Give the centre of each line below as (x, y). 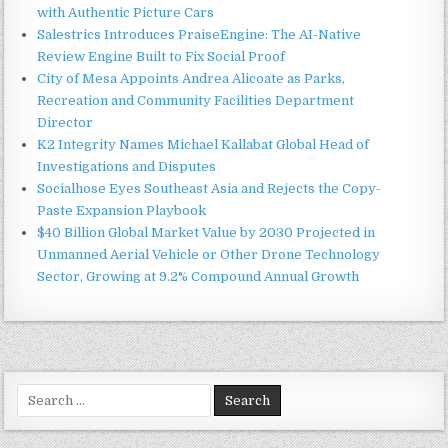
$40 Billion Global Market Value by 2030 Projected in (206, 232)
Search (39, 392)
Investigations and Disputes (127, 166)
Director (65, 122)
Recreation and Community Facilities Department (196, 100)
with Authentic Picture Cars (126, 12)
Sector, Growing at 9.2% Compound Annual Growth (198, 276)
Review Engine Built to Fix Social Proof (161, 56)
